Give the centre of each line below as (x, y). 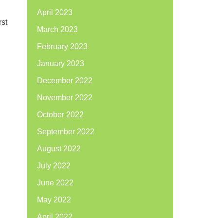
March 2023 (57, 29)
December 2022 (65, 81)
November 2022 (65, 98)
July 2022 (54, 166)
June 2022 (55, 183)
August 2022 (59, 149)
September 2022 (66, 132)
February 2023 (62, 46)
